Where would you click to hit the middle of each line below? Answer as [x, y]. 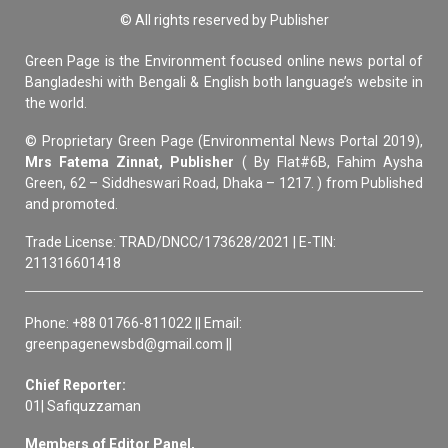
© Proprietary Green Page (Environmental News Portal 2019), [224, 141]
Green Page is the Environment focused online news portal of [224, 61]
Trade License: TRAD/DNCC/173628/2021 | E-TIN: [180, 242]
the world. [56, 103]
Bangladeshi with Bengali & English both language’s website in [224, 82]
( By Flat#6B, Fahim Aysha [328, 162]
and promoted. [71, 204]
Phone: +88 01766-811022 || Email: [133, 323]
